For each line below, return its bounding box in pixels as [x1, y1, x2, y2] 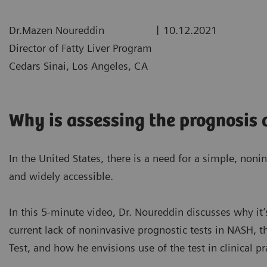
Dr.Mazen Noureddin [9, 23, 104, 36]
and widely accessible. [9, 169, 113, 182]
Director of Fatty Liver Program [9, 41, 152, 54]
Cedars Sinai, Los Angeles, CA [9, 59, 148, 72]
